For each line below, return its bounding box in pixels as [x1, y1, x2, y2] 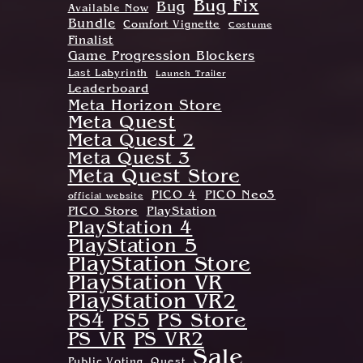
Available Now [67, 4, 149, 15]
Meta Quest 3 [67, 151, 190, 169]
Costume [228, 21, 272, 30]
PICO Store [67, 207, 139, 218]
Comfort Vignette [123, 20, 220, 31]
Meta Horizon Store [67, 99, 222, 114]
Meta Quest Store [67, 169, 241, 187]
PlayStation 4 [67, 220, 193, 238]
